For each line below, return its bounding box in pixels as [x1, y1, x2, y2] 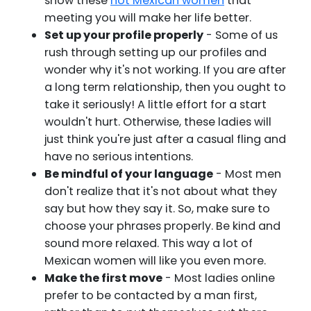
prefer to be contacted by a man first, [44, 287, 257, 303]
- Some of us [203, 26, 278, 43]
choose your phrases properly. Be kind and [44, 217, 280, 234]
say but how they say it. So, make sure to [44, 200, 270, 217]
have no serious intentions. [44, 148, 193, 165]
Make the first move [44, 269, 162, 286]
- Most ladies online [162, 269, 275, 286]
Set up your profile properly [44, 26, 203, 43]
